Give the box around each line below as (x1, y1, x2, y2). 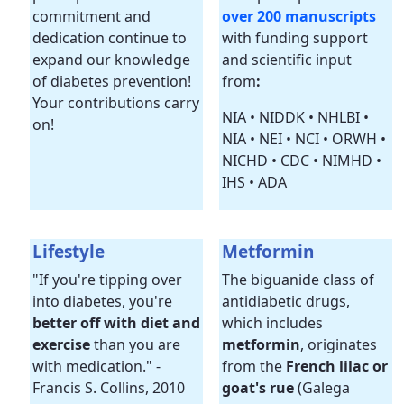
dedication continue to (32, 28, 187, 48)
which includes (222, 313, 323, 333)
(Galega (294, 378, 350, 398)
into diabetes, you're (32, 291, 172, 311)
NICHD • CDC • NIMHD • (222, 151, 381, 170)
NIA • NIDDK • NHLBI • (222, 107, 369, 127)
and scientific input (222, 50, 352, 69)
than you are (90, 335, 180, 354)
